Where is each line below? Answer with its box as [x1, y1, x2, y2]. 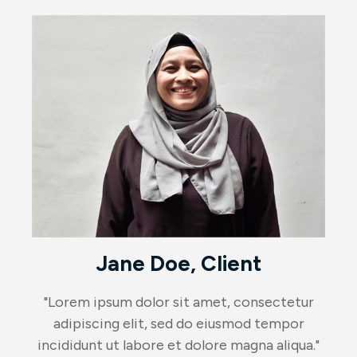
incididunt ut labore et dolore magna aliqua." [37, 336, 320, 355]
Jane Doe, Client [96, 250, 261, 277]
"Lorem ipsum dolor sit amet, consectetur [43, 293, 314, 312]
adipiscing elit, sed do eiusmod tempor [53, 315, 304, 333]
